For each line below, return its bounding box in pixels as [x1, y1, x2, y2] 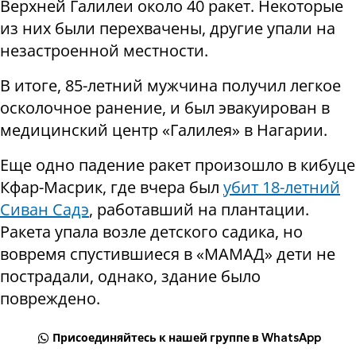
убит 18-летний [223, 176, 340, 199]
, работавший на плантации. [89, 199, 309, 221]
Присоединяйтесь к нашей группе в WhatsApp [52, 333, 322, 345]
